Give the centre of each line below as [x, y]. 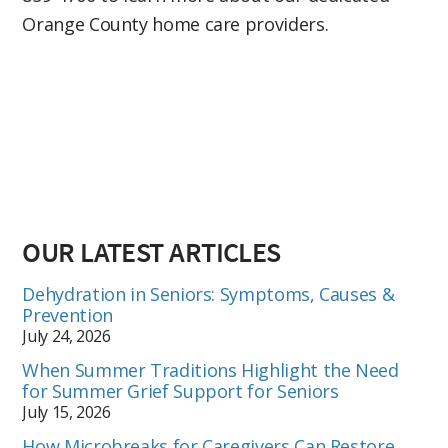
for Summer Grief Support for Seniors [180, 391]
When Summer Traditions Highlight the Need [210, 370]
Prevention [67, 315]
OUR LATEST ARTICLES [151, 252]
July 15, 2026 [66, 412]
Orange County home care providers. [175, 24]
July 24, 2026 [66, 336]
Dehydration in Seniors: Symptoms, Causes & [208, 294]
